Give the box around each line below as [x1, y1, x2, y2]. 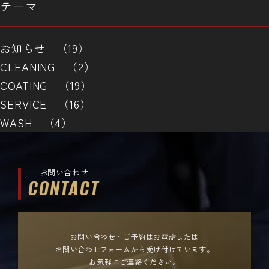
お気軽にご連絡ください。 [89, 256, 180, 267]
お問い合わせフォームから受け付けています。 [55, 243, 214, 254]
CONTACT [28, 173, 100, 202]
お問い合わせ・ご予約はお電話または [70, 231, 199, 241]
